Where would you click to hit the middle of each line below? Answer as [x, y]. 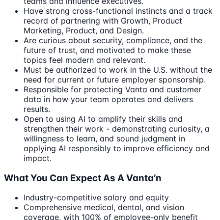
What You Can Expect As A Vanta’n [83, 178]
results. [37, 109]
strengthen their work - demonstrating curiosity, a [117, 129]
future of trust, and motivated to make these [107, 50]
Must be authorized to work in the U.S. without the [118, 70]
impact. [38, 158]
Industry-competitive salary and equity [96, 198]
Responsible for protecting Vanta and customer [112, 89]
